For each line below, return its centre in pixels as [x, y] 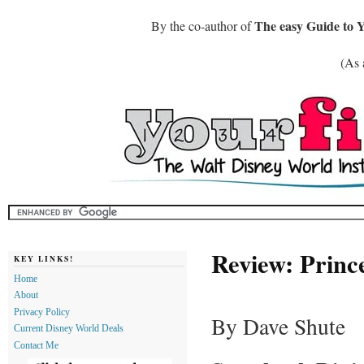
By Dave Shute [278, 326]
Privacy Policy [42, 312]
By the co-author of [203, 26]
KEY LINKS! [44, 258]
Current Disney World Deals [69, 329]
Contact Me [36, 346]
